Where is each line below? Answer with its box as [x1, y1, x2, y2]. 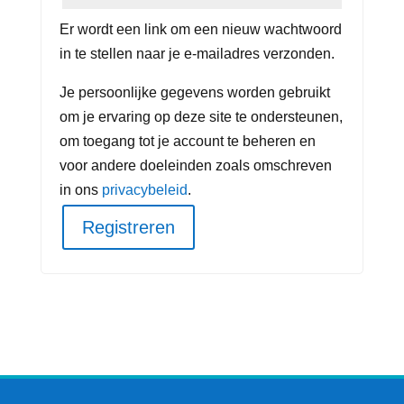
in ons [59, 182, 102, 198]
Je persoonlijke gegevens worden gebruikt [59, 85, 330, 101]
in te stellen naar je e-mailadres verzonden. [59, 46, 335, 62]
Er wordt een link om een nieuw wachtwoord [59, 22, 342, 38]
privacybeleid [101, 182, 188, 198]
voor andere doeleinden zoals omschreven [59, 158, 332, 174]
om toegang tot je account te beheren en [59, 133, 316, 150]
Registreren [81, 217, 175, 238]
